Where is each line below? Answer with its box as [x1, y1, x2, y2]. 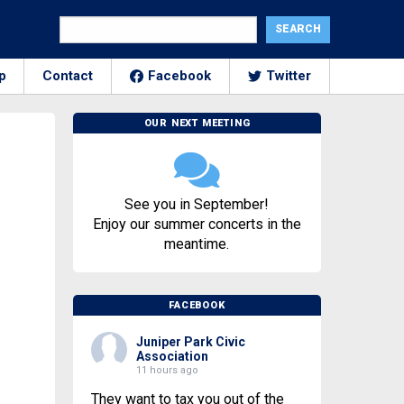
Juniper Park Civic [135, 335, 245, 349]
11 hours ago [135, 364, 198, 376]
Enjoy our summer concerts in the [92, 216, 301, 233]
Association [135, 349, 208, 363]
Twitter [265, 68, 312, 84]
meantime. [164, 235, 230, 252]
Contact [41, 68, 94, 84]
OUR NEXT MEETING [143, 117, 251, 129]
